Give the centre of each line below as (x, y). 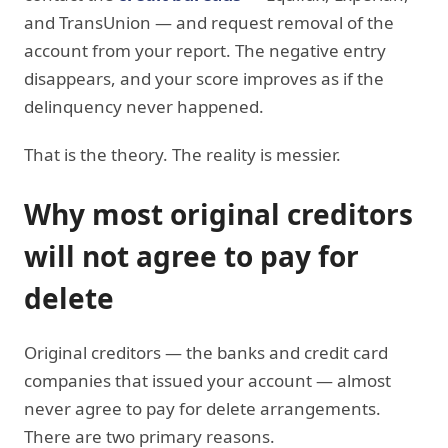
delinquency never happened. (144, 106)
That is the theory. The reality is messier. (182, 154)
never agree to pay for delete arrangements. (202, 408)
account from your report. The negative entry (205, 50)
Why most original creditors (218, 213)
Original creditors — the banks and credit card (206, 352)
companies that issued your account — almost (207, 380)
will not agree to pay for (191, 255)
